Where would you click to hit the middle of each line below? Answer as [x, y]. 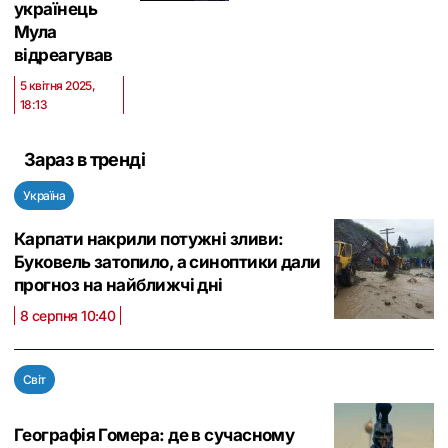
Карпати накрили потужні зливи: [149, 239]
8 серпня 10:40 [68, 315]
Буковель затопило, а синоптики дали [167, 262]
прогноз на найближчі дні [118, 285]
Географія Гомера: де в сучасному [154, 434]
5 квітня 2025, [58, 85]
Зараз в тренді [85, 159]
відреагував [63, 55]
